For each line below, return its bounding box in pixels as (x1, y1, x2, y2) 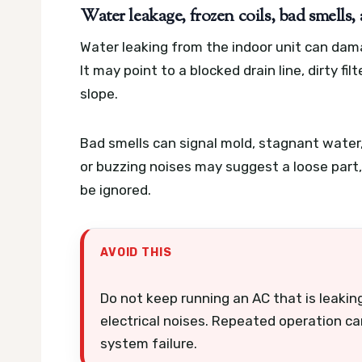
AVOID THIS (100, 246, 172, 259)
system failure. (100, 335, 197, 352)
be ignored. (80, 182, 151, 199)
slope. (80, 86, 118, 103)
